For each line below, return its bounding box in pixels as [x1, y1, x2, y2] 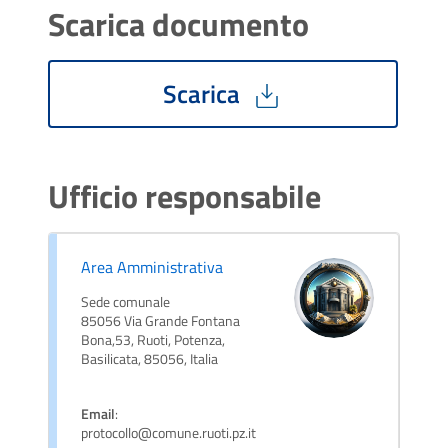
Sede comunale [81, 290, 170, 313]
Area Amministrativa [81, 254, 223, 279]
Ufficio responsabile [48, 171, 321, 220]
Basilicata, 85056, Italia [81, 347, 218, 370]
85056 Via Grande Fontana [81, 309, 240, 332]
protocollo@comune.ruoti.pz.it [81, 421, 256, 444]
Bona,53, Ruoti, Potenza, [81, 328, 225, 351]
